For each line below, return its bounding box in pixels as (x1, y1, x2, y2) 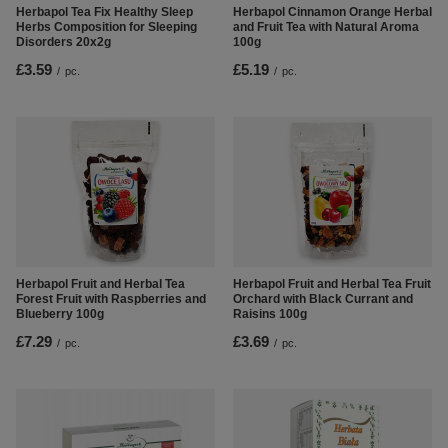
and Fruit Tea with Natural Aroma (233, 20, 419, 35)
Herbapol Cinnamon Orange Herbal (233, 5, 432, 20)
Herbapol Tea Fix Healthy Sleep (16, 5, 193, 20)
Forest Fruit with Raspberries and (16, 292, 206, 307)
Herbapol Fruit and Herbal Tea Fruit (233, 277, 431, 292)
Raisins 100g (233, 307, 307, 322)
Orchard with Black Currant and (233, 292, 413, 307)
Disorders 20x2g (16, 35, 111, 50)
